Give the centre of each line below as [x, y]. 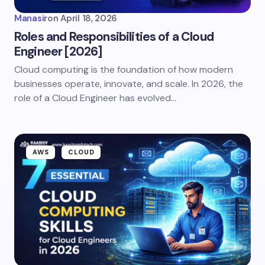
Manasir [31, 18]
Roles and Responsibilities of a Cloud [114, 37]
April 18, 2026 [89, 18]
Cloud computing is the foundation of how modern [124, 70]
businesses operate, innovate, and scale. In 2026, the [129, 84]
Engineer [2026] [58, 51]
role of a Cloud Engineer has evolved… [95, 98]
